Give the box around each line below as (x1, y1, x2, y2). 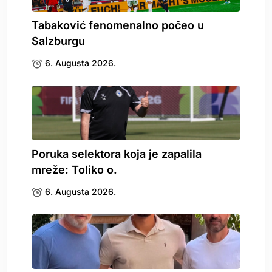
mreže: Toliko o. (32, 163, 117, 176)
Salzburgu (32, 34, 85, 47)
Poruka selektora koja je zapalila (32, 147, 202, 160)
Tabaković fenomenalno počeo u (32, 18, 204, 32)
